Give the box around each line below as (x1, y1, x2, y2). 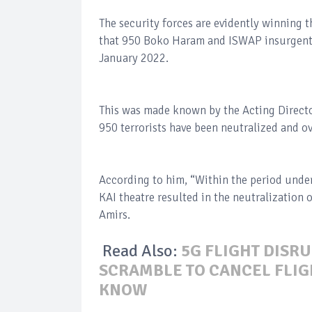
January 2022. (99, 51, 169, 65)
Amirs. (99, 208, 130, 222)
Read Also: (99, 240, 181, 261)
